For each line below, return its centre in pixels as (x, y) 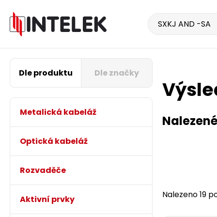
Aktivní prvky (47, 199)
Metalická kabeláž (58, 112)
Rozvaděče (43, 170)
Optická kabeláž (54, 141)
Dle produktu (46, 73)
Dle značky (117, 73)
